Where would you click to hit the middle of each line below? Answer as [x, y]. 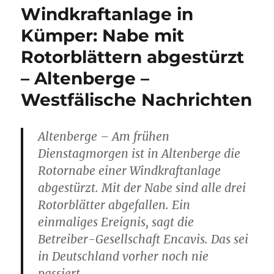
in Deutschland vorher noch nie [124, 257]
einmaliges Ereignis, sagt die [116, 222]
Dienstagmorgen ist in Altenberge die [139, 154]
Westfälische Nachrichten [137, 100]
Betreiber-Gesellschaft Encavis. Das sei [143, 239]
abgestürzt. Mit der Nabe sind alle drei [142, 188]
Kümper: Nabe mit [103, 36]
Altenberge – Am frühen [104, 137]
